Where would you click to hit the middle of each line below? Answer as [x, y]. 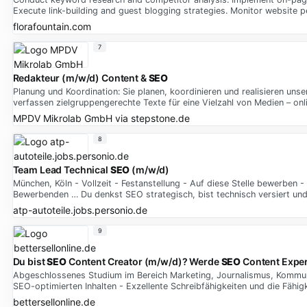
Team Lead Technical [61, 170]
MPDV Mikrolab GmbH [62, 118]
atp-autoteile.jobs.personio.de [80, 210]
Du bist [30, 262]
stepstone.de [160, 118]
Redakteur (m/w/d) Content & [81, 78]
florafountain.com [52, 26]
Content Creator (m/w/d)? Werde [144, 262]
